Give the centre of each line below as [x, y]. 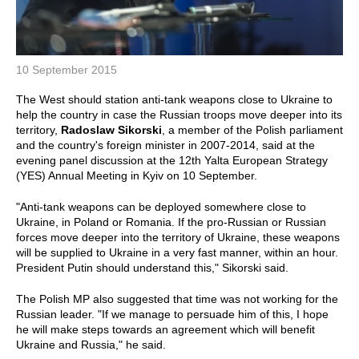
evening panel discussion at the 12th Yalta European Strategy [172, 160]
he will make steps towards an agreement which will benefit [165, 329]
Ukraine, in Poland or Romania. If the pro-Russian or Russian [171, 222]
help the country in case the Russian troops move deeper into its [179, 114]
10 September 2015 [67, 69]
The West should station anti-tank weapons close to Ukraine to [174, 99]
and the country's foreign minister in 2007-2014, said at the [165, 145]
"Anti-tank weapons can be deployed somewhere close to [161, 206]
